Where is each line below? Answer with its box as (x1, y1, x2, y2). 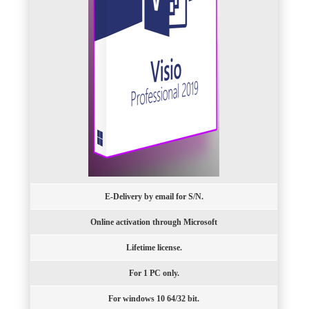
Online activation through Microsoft (90, 217, 217, 228)
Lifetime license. (126, 243, 182, 253)
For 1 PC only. (128, 268, 179, 279)
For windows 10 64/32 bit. (108, 294, 199, 304)
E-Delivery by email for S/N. (104, 192, 203, 202)
